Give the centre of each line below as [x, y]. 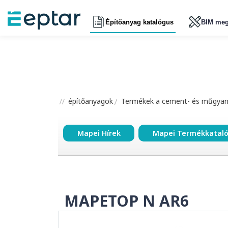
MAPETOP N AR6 [126, 201]
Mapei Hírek [99, 133]
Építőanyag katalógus [139, 22]
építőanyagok [90, 101]
